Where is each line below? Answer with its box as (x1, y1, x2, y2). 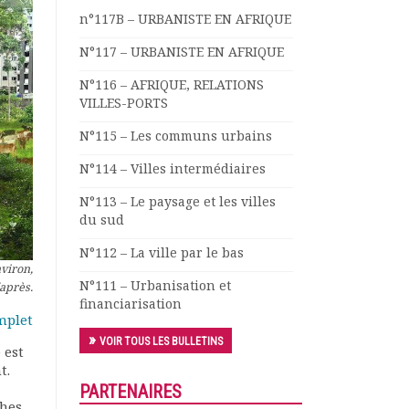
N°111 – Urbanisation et (79, 277, 231, 294)
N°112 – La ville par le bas (79, 244, 244, 261)
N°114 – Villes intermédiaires (79, 160, 266, 177)
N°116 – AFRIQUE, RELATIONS (79, 76, 264, 93)
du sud (79, 211, 124, 228)
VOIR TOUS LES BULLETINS (100, 335, 223, 348)
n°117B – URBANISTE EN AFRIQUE (79, 10, 291, 27)
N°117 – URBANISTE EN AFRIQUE (79, 43, 284, 60)
